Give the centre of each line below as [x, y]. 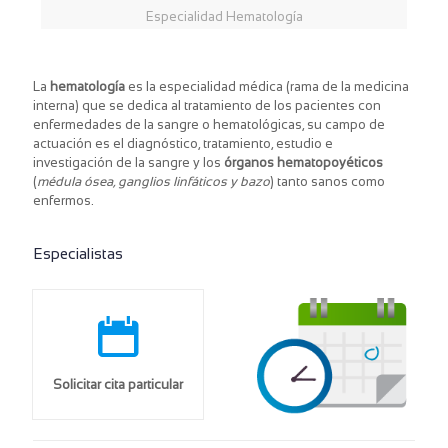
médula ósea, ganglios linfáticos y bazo [153, 182]
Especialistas [78, 254]
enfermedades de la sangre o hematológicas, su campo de [209, 125]
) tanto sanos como [327, 182]
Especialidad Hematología [224, 17]
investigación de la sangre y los [128, 163]
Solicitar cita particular [118, 385]
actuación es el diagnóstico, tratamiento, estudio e [183, 144]
